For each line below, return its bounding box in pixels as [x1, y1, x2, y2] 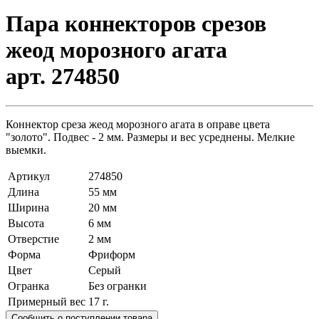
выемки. [6, 143, 46, 156]
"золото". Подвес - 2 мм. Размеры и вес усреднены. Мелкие [6, 130, 295, 143]
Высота [8, 216, 44, 229]
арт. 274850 [6, 63, 120, 90]
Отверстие [8, 232, 59, 245]
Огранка [8, 279, 49, 292]
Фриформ [88, 248, 135, 261]
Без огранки [88, 279, 147, 292]
